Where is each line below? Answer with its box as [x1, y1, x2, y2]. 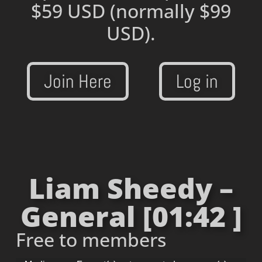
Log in [176, 69, 218, 93]
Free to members [15, 227, 166, 253]
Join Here [44, 69, 112, 93]
